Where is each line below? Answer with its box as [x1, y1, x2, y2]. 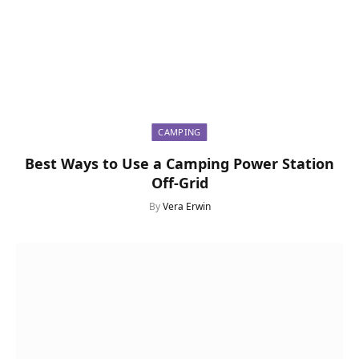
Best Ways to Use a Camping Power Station [25, 154, 334, 174]
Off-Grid [151, 173, 208, 193]
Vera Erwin [162, 200, 211, 214]
